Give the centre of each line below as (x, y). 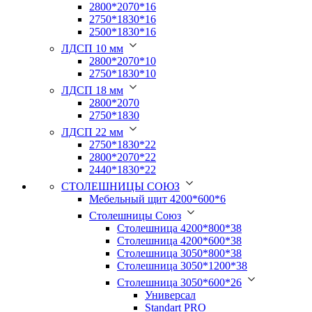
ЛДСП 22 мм (92, 132)
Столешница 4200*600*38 (179, 240)
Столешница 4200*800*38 (179, 228)
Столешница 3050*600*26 (179, 282)
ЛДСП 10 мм (92, 48)
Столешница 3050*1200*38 (182, 265)
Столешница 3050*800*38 (179, 253)
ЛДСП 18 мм (92, 90)
